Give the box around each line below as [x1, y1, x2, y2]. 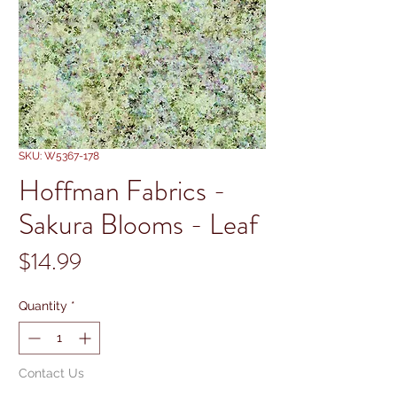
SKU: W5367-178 [19, 149, 99, 162]
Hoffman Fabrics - [19, 169, 226, 211]
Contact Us [19, 365, 84, 380]
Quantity [19, 298, 67, 313]
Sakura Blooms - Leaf [19, 203, 258, 245]
